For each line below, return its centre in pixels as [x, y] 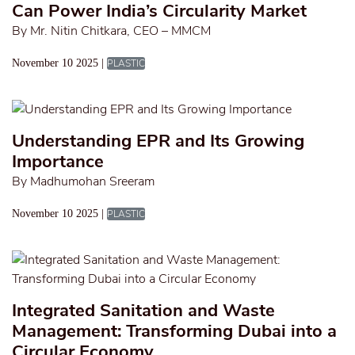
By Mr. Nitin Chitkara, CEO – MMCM [111, 31]
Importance [58, 162]
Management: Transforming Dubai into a [174, 331]
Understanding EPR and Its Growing [158, 141]
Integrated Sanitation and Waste [143, 311]
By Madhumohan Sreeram [83, 181]
